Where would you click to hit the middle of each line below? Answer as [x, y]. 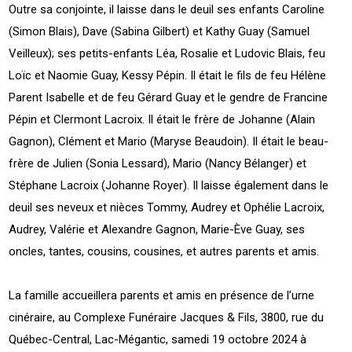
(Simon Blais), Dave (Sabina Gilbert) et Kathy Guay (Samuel [159, 31]
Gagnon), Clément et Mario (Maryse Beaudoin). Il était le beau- [169, 141]
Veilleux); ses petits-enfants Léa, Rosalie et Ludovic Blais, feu [167, 53]
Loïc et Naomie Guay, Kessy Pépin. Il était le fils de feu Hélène [168, 75]
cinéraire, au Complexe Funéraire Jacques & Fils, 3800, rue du [167, 317]
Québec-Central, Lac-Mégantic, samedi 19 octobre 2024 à [158, 339]
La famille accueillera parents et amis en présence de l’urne [162, 295]
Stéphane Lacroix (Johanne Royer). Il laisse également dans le [169, 185]
